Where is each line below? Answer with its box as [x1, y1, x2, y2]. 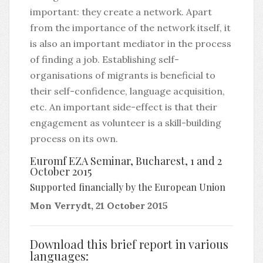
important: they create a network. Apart [30, 6, 212, 18]
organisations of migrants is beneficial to [30, 69, 215, 81]
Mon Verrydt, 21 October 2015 [30, 200, 168, 211]
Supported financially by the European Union [30, 181, 225, 193]
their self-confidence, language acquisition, [30, 85, 225, 97]
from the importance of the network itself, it [30, 22, 231, 33]
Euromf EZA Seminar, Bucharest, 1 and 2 [30, 154, 222, 168]
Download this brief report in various [30, 236, 228, 252]
